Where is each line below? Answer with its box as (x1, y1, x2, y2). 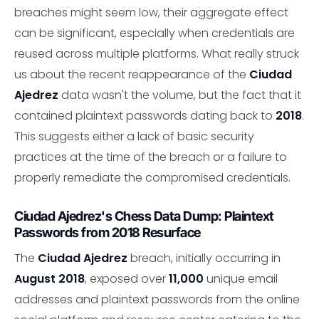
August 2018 (14, 270, 85, 287)
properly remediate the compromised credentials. (14, 169, 291, 187)
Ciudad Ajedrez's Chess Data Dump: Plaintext (14, 208, 274, 224)
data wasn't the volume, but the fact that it (58, 87, 301, 104)
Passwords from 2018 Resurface (14, 224, 201, 241)
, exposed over (85, 270, 169, 287)
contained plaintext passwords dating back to (14, 108, 276, 125)
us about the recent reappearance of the (14, 66, 249, 83)
